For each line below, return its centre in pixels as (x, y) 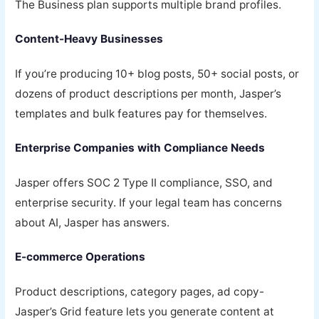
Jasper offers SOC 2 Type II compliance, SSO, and (144, 182)
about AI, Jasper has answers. (93, 222)
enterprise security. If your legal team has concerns (149, 202)
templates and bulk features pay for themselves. (141, 113)
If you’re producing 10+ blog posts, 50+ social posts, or (157, 73)
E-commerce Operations (80, 257)
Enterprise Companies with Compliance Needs (140, 148)
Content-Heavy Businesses (89, 39)
